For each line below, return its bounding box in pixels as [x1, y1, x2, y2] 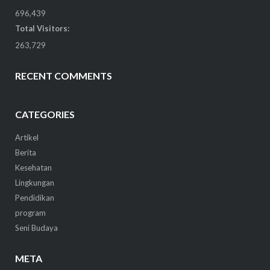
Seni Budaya [14, 223, 58, 233]
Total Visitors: [14, 23, 69, 33]
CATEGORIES [14, 108, 75, 121]
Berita [14, 148, 36, 158]
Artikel [14, 133, 39, 143]
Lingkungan [14, 178, 54, 188]
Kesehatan [14, 163, 52, 173]
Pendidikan [14, 193, 54, 203]
